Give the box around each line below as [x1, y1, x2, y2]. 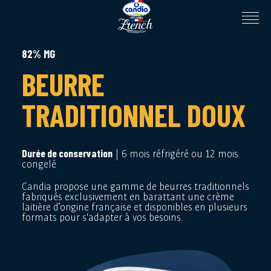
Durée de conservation [21, 147, 113, 159]
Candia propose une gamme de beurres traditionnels [21, 178, 249, 194]
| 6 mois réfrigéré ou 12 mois [112, 146, 238, 162]
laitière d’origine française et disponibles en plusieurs [21, 199, 247, 215]
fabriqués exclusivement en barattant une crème [21, 189, 234, 204]
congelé [21, 156, 56, 172]
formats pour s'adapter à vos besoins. [21, 209, 183, 225]
